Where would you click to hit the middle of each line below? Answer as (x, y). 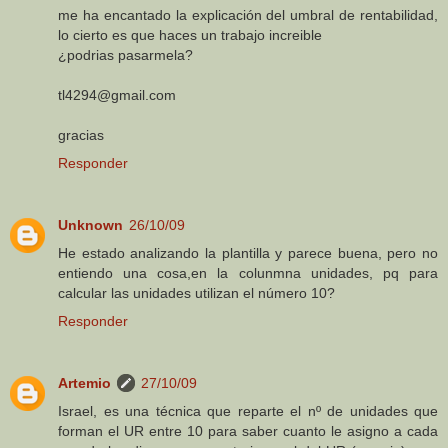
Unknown (90, 225)
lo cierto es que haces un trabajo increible (190, 35)
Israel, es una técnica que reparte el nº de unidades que (248, 411)
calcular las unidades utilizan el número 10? (196, 293)
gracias (81, 135)
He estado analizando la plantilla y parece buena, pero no (248, 253)
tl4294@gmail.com (117, 95)
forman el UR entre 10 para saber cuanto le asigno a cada (248, 431)
